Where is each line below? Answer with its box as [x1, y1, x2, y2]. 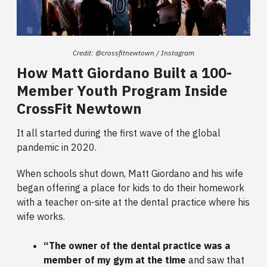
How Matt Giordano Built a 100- [17, 63, 232, 83]
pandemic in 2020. [17, 141, 99, 154]
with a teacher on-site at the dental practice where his [17, 196, 250, 209]
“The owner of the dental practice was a [44, 240, 230, 252]
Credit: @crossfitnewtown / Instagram [73, 48, 194, 58]
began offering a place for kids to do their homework [17, 182, 244, 194]
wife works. [17, 210, 65, 223]
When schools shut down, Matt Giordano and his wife [17, 167, 243, 180]
